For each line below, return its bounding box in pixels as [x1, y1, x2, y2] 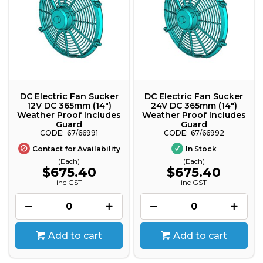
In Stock [185, 144, 217, 153]
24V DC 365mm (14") [150, 100, 237, 111]
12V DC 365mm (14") [26, 100, 112, 111]
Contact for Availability [32, 144, 120, 153]
